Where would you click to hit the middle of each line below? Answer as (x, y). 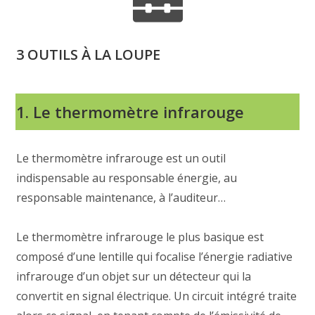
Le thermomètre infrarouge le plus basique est (140, 237)
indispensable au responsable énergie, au (127, 178)
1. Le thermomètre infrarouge (130, 112)
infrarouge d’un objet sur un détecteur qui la (134, 276)
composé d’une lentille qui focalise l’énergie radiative (155, 257)
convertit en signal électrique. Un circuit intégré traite (157, 296)
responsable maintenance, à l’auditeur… (121, 198)
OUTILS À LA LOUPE (94, 54)
